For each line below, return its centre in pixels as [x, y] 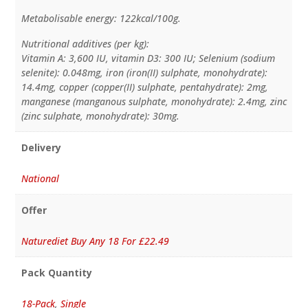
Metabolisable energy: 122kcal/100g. [101, 18]
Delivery [41, 147]
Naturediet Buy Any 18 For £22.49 [95, 241]
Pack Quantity [56, 272]
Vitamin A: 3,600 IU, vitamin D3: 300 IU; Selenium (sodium [148, 58]
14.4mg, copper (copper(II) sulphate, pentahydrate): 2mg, [144, 87]
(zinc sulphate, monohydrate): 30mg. [100, 115]
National [40, 178]
